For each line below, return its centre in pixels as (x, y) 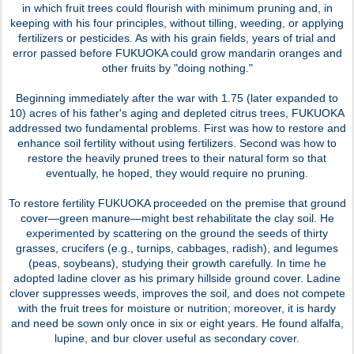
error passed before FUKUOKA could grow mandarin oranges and (177, 53)
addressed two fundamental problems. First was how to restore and (177, 128)
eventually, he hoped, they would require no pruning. (177, 173)
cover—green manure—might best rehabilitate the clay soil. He (177, 218)
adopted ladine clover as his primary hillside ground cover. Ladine (177, 278)
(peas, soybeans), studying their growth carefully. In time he (177, 263)
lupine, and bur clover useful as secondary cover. (177, 338)
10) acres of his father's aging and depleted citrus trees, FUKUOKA (177, 113)
